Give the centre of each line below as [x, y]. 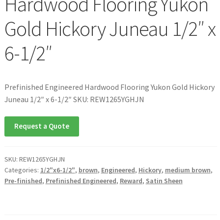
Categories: [22, 170]
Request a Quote [41, 126]
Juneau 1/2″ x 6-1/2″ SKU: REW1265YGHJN [74, 99]
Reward [131, 181]
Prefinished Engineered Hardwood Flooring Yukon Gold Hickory [109, 87]
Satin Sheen [164, 181]
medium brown [188, 170]
